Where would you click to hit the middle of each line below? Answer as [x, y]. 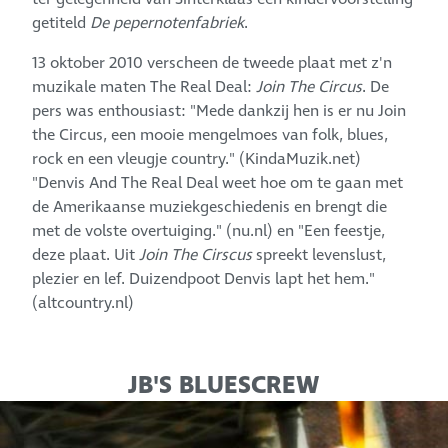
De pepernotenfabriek [167, 22]
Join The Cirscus [196, 254]
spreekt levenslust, [319, 254]
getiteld [61, 22]
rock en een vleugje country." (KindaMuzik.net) [197, 158]
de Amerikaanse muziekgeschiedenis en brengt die [210, 206]
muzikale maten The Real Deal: [144, 86]
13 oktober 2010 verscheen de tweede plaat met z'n [212, 62]
